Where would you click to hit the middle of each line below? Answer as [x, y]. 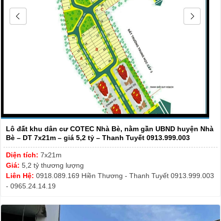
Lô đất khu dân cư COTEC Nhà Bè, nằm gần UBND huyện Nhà [110, 129]
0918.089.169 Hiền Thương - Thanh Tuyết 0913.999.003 [125, 176]
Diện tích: [23, 155]
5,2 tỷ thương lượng [53, 165]
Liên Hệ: [21, 176]
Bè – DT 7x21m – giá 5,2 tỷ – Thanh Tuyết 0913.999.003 [98, 138]
